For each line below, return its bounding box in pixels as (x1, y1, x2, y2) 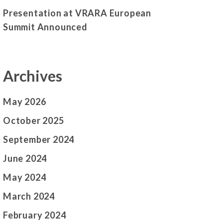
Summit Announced (3, 21, 88, 32)
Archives (3, 66, 62, 85)
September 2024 (3, 134, 75, 145)
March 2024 (3, 191, 55, 202)
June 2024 (3, 153, 47, 164)
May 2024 (3, 172, 46, 183)
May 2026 (3, 96, 46, 108)
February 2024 (3, 210, 66, 221)
